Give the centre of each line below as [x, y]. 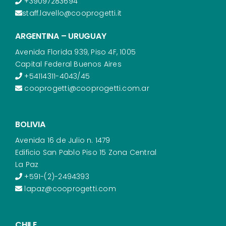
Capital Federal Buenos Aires [68, 64]
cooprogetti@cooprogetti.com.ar [86, 88]
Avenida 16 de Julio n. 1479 [63, 140]
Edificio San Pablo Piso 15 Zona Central [86, 152]
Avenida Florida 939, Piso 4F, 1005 [75, 52]
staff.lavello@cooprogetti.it [72, 13]
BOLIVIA [30, 124]
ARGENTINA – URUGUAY [61, 36]
